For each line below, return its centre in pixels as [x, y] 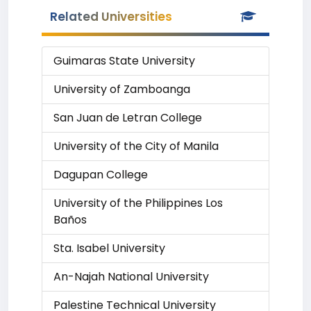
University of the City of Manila [136, 146]
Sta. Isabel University [109, 248]
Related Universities [111, 17]
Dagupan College [101, 175]
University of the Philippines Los [138, 203]
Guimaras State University [124, 61]
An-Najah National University [131, 277]
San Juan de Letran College [128, 118]
